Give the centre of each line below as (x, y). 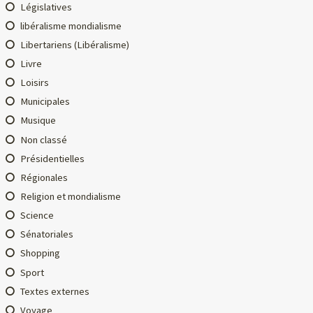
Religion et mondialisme (70, 196)
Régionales (44, 177)
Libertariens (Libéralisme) (74, 44)
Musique (38, 121)
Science (37, 216)
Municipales (45, 102)
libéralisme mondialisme (71, 26)
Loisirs (34, 83)
